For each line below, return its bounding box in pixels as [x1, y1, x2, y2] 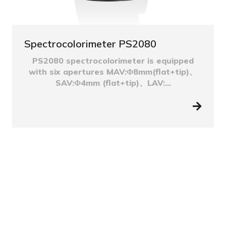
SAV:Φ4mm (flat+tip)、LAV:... [55, 77, 171, 88]
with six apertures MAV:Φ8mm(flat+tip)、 [29, 66, 197, 77]
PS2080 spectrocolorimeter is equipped [32, 55, 194, 66]
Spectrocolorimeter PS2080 [24, 37, 156, 50]
